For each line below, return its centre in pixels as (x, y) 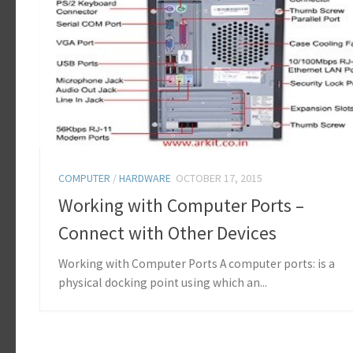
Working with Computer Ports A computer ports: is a (197, 263)
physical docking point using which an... (163, 282)
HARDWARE (145, 178)
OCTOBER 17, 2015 (219, 178)
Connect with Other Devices (167, 232)
